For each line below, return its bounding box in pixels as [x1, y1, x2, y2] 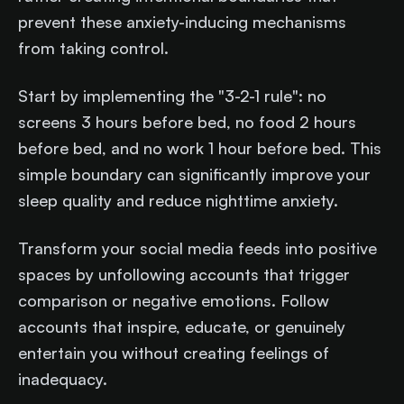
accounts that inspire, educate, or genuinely [18, 316, 345, 336]
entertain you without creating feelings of [18, 342, 329, 363]
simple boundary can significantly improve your [18, 163, 371, 184]
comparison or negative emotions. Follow [18, 289, 329, 310]
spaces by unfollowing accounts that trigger [18, 263, 350, 284]
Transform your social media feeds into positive [18, 237, 377, 258]
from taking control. [18, 37, 169, 58]
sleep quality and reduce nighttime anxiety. [18, 189, 338, 210]
